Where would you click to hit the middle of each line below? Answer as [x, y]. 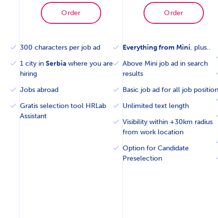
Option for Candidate [156, 148]
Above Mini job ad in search [165, 64]
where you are [90, 64]
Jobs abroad [39, 90]
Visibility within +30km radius [168, 122]
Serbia [56, 64]
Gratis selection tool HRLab [63, 106]
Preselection [143, 159]
